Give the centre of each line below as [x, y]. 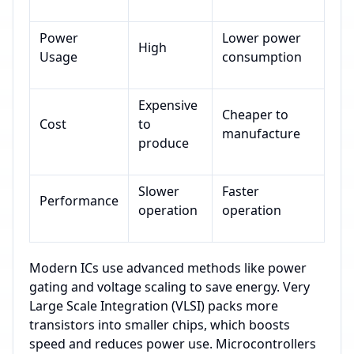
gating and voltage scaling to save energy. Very [169, 287]
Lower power [262, 38]
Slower [159, 192]
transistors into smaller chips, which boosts [160, 325]
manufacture [261, 134]
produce [164, 143]
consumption [262, 57]
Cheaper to [255, 115]
